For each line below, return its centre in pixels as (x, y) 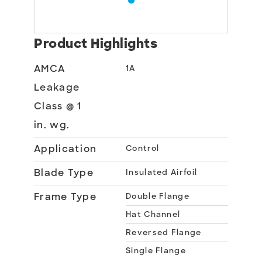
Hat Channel (153, 214)
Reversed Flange (164, 232)
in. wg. (52, 125)
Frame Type (65, 197)
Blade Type (64, 173)
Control (143, 148)
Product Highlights (96, 44)
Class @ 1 (58, 106)
